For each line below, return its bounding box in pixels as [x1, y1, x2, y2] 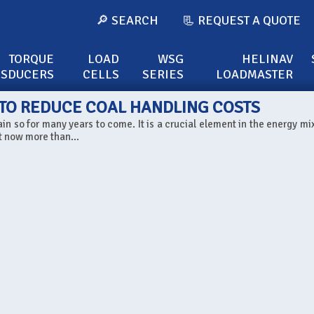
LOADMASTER [216, 67, 294, 82]
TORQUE [8, 51, 54, 67]
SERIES [142, 67, 184, 82]
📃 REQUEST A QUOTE [182, 13, 301, 28]
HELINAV [242, 51, 294, 67]
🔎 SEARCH [96, 13, 159, 28]
